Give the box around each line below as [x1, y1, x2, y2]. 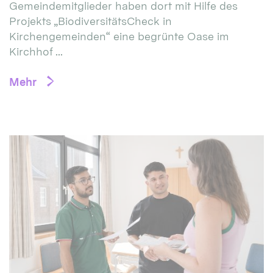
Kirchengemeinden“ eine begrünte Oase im [9, 29, 229, 43]
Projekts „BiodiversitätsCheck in [9, 14, 172, 27]
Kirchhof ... [9, 44, 63, 58]
